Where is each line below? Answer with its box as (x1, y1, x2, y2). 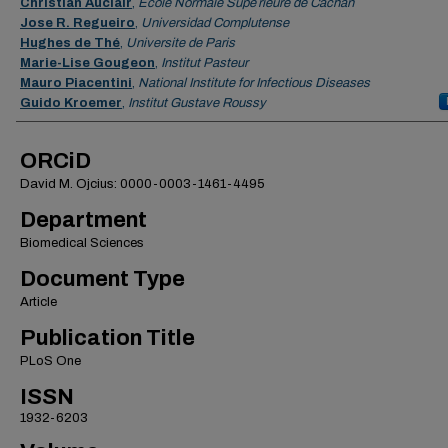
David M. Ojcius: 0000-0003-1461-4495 (20, 177, 265, 191)
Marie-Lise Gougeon (20, 56, 155, 70)
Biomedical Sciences (20, 236, 144, 250)
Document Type (20, 267, 185, 291)
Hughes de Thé (20, 36, 120, 50)
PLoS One (20, 354, 81, 368)
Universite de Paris (126, 36, 235, 50)
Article (20, 295, 57, 309)
